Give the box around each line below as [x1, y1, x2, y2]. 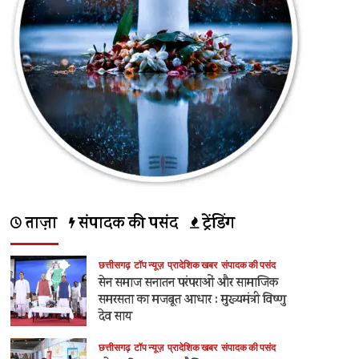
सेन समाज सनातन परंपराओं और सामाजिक [98, 273, 278, 294]
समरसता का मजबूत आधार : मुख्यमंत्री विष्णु [98, 290, 286, 311]
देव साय [98, 307, 132, 328]
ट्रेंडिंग [198, 211, 235, 238]
